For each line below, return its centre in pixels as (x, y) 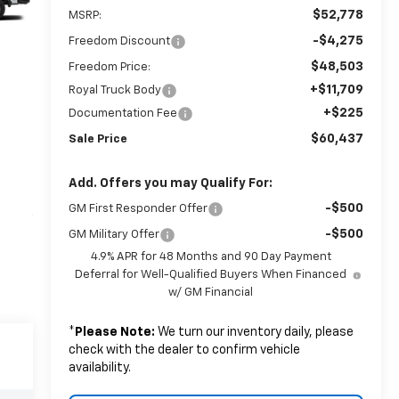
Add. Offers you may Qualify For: (170, 183)
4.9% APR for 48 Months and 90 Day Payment (211, 256)
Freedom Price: (109, 67)
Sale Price (98, 139)
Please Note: (114, 332)
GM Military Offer (114, 234)
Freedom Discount (119, 41)
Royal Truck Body (114, 90)
